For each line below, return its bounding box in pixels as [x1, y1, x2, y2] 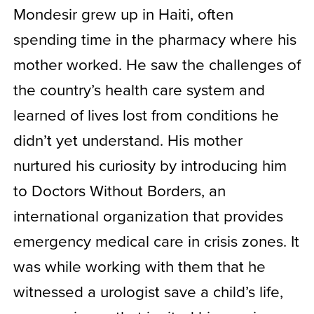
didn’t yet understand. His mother [13, 128, 243, 151]
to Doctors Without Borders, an [13, 179, 226, 201]
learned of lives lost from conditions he [13, 103, 279, 125]
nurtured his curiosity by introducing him [13, 153, 287, 176]
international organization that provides [13, 204, 283, 226]
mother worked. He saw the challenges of [13, 53, 301, 75]
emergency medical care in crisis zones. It [13, 229, 299, 252]
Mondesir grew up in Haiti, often [13, 2, 233, 25]
